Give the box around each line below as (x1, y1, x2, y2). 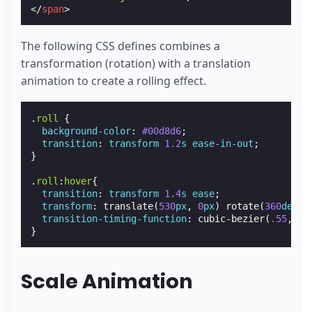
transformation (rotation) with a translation (21, 55, 251, 71)
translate (103, 200, 154, 212)
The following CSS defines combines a (21, 38, 220, 54)
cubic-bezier (198, 212, 265, 224)
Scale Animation (21, 267, 193, 296)
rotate (226, 200, 260, 212)
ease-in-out (192, 137, 254, 149)
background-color (42, 125, 132, 136)
